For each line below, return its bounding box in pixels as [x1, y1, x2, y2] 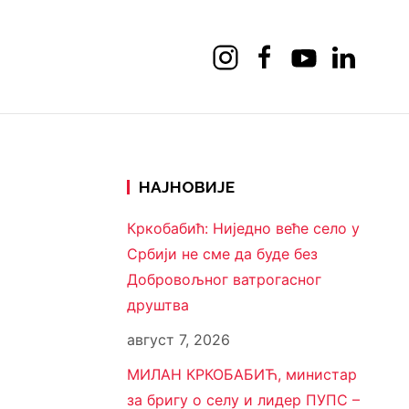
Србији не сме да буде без [126, 245, 318, 264]
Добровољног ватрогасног [126, 270, 321, 289]
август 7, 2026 [126, 330, 230, 350]
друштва [126, 296, 189, 315]
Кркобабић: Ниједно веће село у [126, 219, 360, 238]
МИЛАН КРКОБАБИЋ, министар [126, 365, 357, 384]
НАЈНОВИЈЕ [138, 178, 235, 197]
